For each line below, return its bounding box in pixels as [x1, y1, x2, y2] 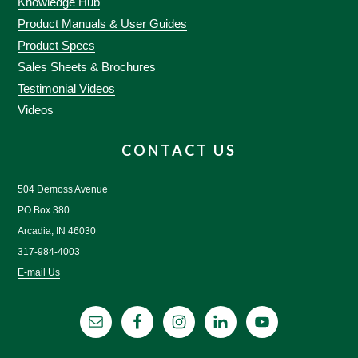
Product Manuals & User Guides [18, 17, 188, 31]
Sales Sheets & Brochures [18, 60, 157, 74]
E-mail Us [18, 267, 61, 279]
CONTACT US [121, 141, 237, 160]
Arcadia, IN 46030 [18, 225, 97, 237]
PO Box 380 [18, 205, 70, 217]
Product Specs [18, 38, 96, 53]
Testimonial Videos [18, 82, 116, 96]
